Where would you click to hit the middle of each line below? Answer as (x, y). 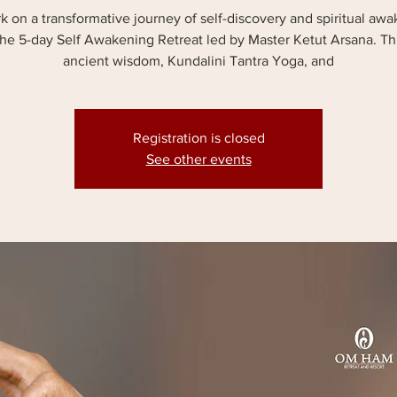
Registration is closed (198, 138)
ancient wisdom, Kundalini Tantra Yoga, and (198, 61)
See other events (198, 159)
